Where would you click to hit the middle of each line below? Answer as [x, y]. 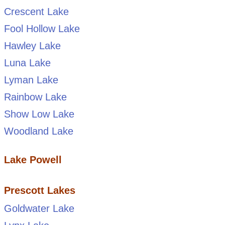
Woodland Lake [38, 131]
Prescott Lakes [39, 190]
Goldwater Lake [39, 208]
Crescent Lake [36, 11]
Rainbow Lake [35, 97]
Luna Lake [27, 63]
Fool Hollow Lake [42, 28]
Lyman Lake [31, 80]
